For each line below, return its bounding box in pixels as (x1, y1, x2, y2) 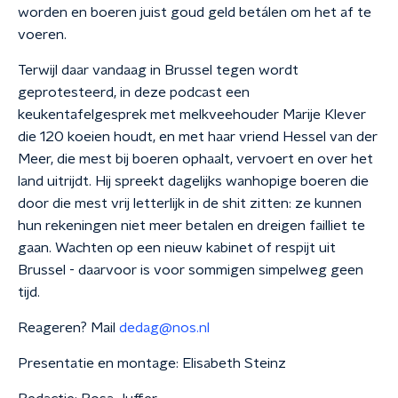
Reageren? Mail (18, 321, 119, 335)
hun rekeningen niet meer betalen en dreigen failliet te (18, 219, 365, 233)
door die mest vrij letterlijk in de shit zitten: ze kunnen (18, 196, 362, 211)
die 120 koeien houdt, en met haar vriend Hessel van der (18, 130, 378, 144)
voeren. (18, 28, 67, 42)
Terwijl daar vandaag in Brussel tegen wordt (18, 63, 298, 77)
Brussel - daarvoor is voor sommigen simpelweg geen (18, 263, 363, 277)
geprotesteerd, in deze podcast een (18, 85, 250, 99)
